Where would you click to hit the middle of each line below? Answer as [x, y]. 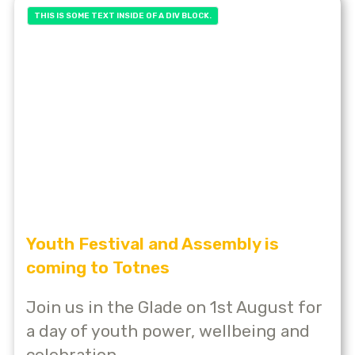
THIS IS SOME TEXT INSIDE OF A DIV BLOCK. [123, 16]
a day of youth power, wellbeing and [168, 330]
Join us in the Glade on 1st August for [174, 307]
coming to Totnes [98, 267]
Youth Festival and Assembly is [153, 243]
